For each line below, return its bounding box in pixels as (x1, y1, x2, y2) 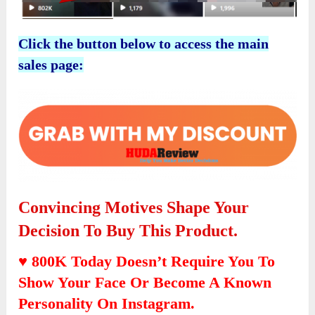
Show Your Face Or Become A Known (18, 274, 272, 292)
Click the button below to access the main (18, 36, 269, 52)
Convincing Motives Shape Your (18, 198, 250, 217)
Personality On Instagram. (18, 295, 195, 313)
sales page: (18, 57, 84, 73)
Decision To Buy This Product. (18, 221, 238, 240)
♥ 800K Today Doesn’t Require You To (18, 252, 276, 271)
